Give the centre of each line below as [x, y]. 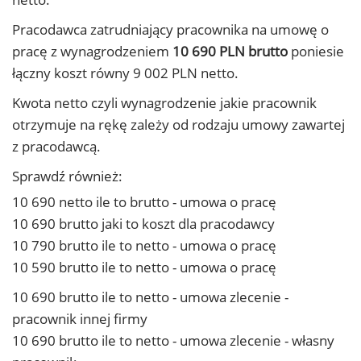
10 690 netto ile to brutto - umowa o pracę [144, 202]
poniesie [316, 51]
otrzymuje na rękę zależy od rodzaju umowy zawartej [178, 124]
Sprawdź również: [67, 176]
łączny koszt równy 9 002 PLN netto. [125, 73]
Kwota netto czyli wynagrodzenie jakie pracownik [164, 103]
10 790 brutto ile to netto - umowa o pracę [144, 245]
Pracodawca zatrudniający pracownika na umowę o [170, 29]
